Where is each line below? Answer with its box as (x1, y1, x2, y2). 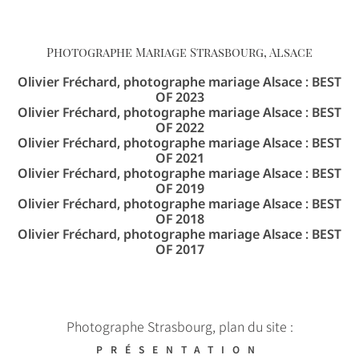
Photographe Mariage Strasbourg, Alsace (46, 44, 313, 61)
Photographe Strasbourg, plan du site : (66, 317, 293, 337)
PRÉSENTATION (96, 342, 263, 357)
